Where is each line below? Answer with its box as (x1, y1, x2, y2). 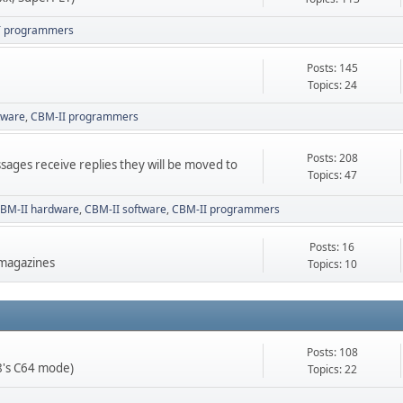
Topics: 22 (307, 362, 357, 378)
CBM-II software (85, 201, 166, 218)
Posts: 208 (306, 149, 358, 166)
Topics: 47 (307, 166, 357, 183)
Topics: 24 (307, 77, 357, 94)
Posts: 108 (306, 345, 358, 361)
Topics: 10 (307, 256, 357, 273)
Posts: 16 (309, 239, 355, 255)
